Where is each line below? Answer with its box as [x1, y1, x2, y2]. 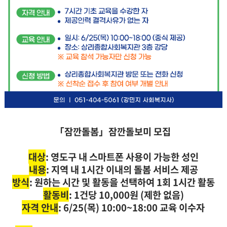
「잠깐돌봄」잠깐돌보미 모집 [54, 124, 171, 138]
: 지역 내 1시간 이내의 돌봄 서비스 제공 [46, 162, 198, 176]
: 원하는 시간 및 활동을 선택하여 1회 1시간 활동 [29, 174, 215, 189]
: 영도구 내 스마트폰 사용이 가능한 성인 [45, 149, 199, 164]
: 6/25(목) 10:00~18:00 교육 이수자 [58, 200, 205, 214]
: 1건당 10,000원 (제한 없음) [68, 187, 184, 202]
